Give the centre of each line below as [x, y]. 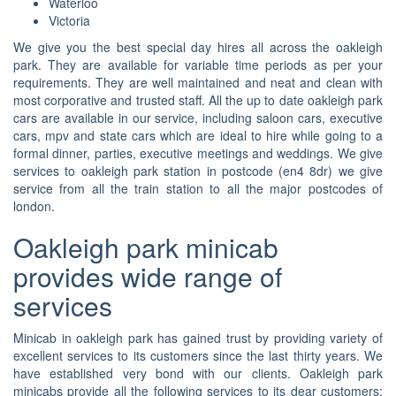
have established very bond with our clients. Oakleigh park [198, 373]
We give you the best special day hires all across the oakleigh [198, 47]
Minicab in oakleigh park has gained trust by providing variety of [198, 338]
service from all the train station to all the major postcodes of [198, 189]
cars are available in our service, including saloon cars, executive [198, 118]
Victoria [69, 21]
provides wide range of [148, 277]
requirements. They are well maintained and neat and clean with [198, 83]
